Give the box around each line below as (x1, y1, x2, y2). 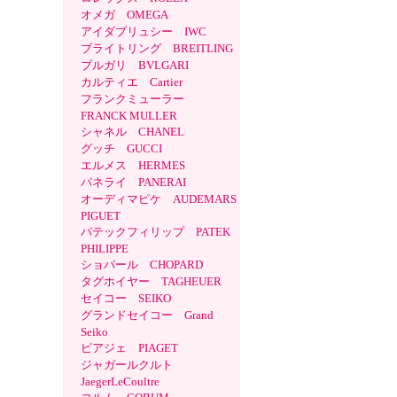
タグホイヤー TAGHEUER (81, 275, 222, 289)
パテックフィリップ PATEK (81, 225, 230, 239)
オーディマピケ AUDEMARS (81, 192, 237, 206)
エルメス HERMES (81, 159, 185, 173)
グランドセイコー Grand (81, 308, 214, 323)
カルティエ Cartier (81, 75, 183, 90)
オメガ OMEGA (81, 8, 168, 22)
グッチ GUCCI (81, 142, 162, 156)
